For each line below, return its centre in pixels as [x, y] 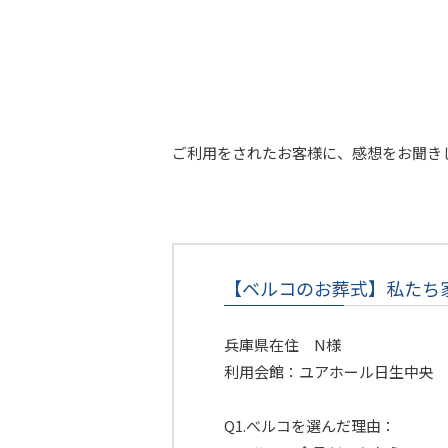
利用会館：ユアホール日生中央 [329, 371]
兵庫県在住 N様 [282, 344]
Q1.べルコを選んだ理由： [310, 425]
